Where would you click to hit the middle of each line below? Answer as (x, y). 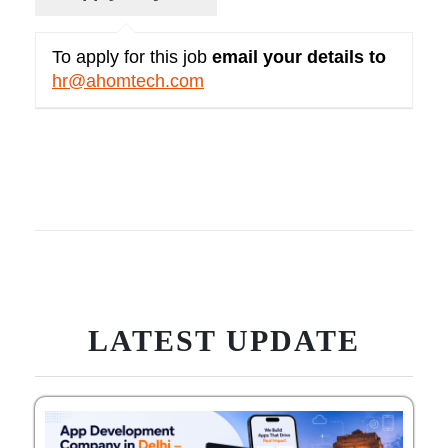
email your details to (299, 57)
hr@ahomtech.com (128, 81)
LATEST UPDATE (224, 340)
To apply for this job (132, 57)
